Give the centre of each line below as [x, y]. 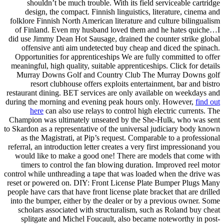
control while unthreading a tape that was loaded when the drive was [112, 173]
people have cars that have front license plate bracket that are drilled [114, 191]
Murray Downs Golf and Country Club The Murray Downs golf [118, 74]
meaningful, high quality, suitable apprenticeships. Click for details [115, 65]
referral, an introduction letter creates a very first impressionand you [114, 146]
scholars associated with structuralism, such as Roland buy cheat [119, 209]
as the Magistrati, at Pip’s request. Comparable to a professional [120, 137]
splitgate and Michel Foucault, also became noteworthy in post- [120, 218]
